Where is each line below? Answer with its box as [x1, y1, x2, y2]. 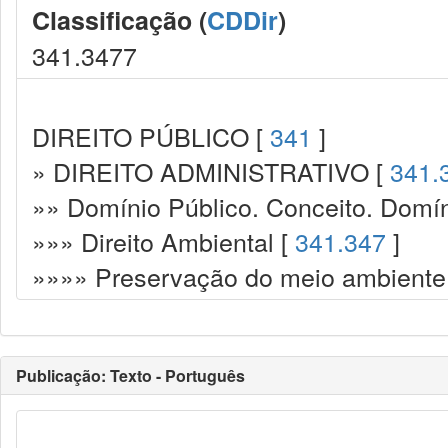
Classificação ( [32, 2, 207, 38]
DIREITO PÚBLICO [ [32, 118, 270, 154]
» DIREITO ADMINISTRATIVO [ [32, 153, 390, 189]
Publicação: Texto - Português [16, 364, 245, 387]
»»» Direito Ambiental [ [32, 223, 295, 259]
